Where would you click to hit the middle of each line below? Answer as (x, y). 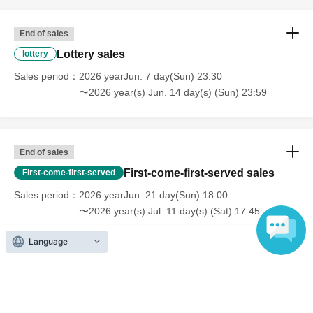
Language (48, 241)
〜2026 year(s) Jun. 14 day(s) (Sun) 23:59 (173, 92)
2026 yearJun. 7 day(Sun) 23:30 (151, 76)
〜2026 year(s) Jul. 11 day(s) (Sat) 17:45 (169, 211)
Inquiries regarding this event (112, 302)
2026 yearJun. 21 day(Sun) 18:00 (153, 195)
